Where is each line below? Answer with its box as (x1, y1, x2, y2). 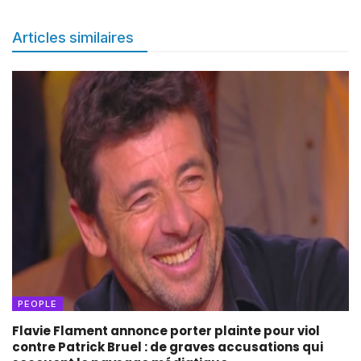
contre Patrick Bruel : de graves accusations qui (12, 338, 323, 356)
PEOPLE (18, 298, 57, 310)
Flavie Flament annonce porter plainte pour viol (12, 322, 320, 340)
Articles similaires (12, 28, 134, 46)
